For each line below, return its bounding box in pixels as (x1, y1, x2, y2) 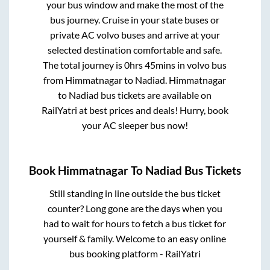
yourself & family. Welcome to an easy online (43, 232, 227, 244)
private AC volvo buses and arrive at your (49, 29, 220, 41)
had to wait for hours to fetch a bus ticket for (43, 217, 227, 229)
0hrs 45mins (124, 59, 176, 71)
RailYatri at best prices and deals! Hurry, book (41, 104, 228, 116)
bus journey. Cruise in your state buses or (50, 14, 220, 26)
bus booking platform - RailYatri (69, 247, 201, 259)
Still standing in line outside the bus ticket (49, 187, 221, 199)
